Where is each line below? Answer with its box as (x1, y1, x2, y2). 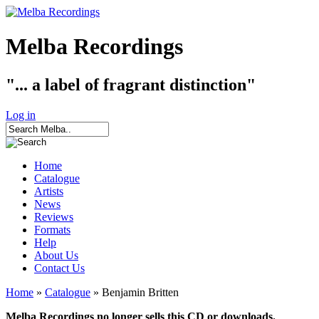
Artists (34, 184, 63, 197)
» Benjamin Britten (90, 286, 179, 298)
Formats (34, 223, 70, 236)
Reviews (34, 210, 73, 223)
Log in (6, 108, 36, 121)
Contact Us (34, 261, 85, 274)
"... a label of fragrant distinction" (6, 75, 256, 94)
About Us (34, 249, 78, 261)
